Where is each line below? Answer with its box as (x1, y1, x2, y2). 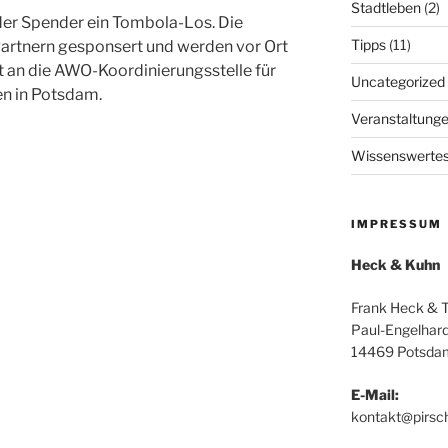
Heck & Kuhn (350, 255, 440, 273)
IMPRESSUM (350, 216, 442, 231)
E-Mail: (350, 385, 399, 403)
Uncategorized (350, 72, 445, 90)
